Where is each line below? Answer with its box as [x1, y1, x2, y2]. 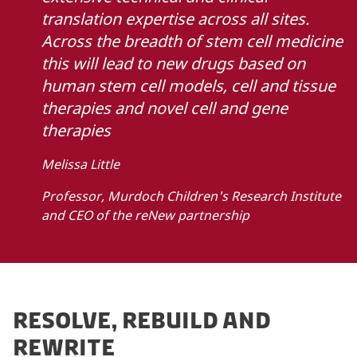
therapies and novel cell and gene [41, 96, 288, 119]
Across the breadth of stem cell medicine [41, 29, 343, 52]
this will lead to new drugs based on [41, 52, 305, 74]
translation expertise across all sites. [41, 7, 309, 29]
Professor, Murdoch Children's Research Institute [41, 186, 341, 205]
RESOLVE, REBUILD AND [13, 307, 271, 335]
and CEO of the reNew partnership [41, 206, 249, 224]
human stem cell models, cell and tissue [41, 74, 335, 96]
